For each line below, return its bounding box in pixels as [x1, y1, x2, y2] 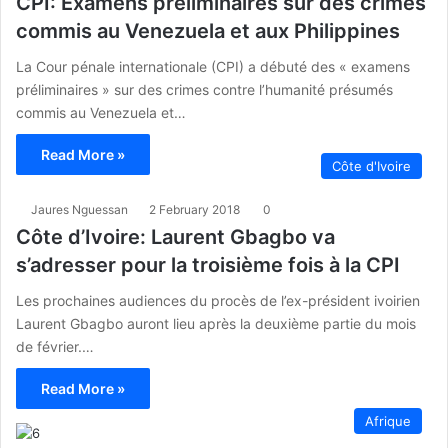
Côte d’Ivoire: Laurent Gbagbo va [16, 224, 335, 249]
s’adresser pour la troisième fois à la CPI [16, 252, 400, 277]
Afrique [365, 412, 411, 429]
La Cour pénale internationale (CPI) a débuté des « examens [16, 57, 410, 75]
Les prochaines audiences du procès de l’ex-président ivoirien [16, 291, 420, 309]
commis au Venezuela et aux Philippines [16, 18, 400, 43]
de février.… [16, 337, 94, 355]
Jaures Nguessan [31, 201, 128, 217]
